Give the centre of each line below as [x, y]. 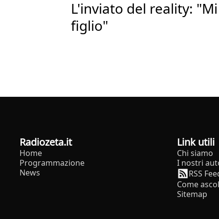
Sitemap [192, 194]
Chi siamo [195, 153]
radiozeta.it [49, 142]
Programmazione [52, 163]
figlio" [90, 25]
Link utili [198, 142]
